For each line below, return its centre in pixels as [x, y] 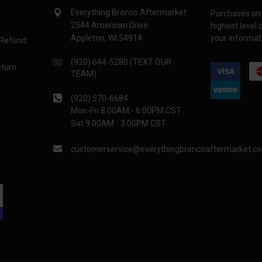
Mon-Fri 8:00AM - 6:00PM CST [126, 111]
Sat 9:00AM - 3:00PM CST [119, 124]
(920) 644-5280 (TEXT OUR [121, 62]
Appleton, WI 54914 [107, 38]
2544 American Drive [110, 25]
